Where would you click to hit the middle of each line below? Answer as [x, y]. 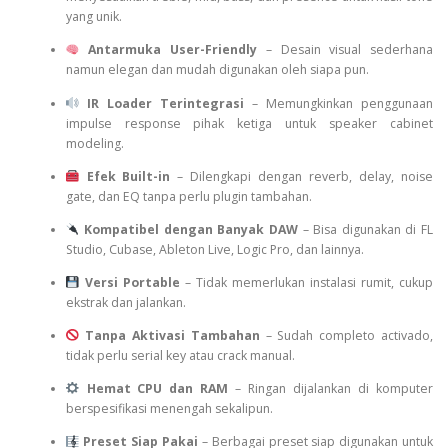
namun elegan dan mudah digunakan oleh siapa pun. [217, 70]
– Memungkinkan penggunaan [338, 103]
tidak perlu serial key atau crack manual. [180, 356]
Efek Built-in [128, 176]
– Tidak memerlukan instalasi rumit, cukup [306, 282]
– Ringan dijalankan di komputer [330, 389]
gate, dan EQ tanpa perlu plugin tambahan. [188, 196]
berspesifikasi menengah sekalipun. [169, 409]
